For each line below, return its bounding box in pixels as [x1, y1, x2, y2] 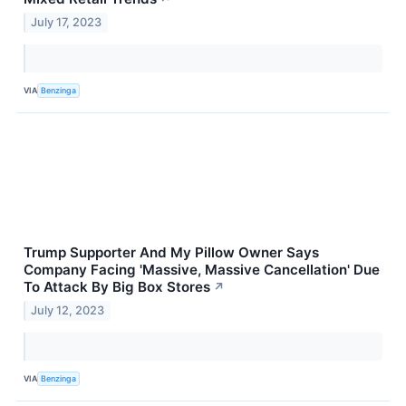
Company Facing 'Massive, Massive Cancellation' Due [24, 260, 380, 278]
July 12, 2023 [31, 303, 105, 317]
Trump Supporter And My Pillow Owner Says [24, 243, 319, 261]
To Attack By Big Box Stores [24, 277, 210, 295]
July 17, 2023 [31, 14, 102, 29]
